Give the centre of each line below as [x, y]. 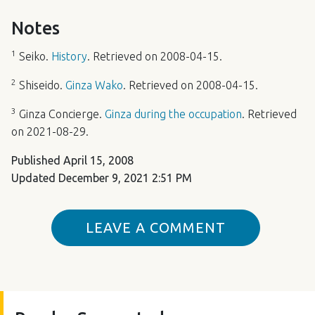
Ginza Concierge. [60, 114]
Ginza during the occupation [173, 114]
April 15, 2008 [98, 161]
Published [37, 161]
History [69, 57]
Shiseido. [41, 85]
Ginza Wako [94, 85]
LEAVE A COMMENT [156, 227]
